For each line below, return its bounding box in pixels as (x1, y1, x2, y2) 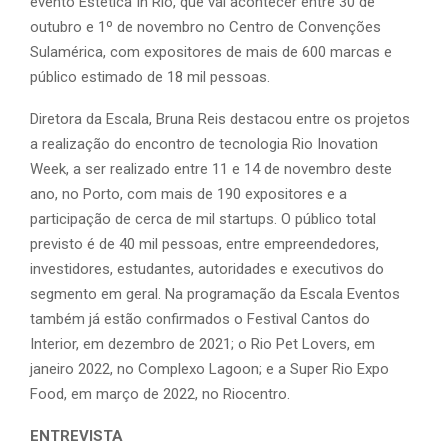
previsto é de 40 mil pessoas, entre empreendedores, (30, 234, 379, 253)
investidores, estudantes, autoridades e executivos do (30, 259, 384, 278)
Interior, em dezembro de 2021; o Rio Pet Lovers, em (30, 334, 375, 353)
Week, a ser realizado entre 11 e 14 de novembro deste (30, 159, 392, 178)
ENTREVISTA (30, 426, 123, 445)
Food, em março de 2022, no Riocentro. (30, 384, 290, 403)
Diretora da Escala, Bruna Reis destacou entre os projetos (30, 109, 410, 128)
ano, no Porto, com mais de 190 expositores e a (30, 184, 347, 203)
